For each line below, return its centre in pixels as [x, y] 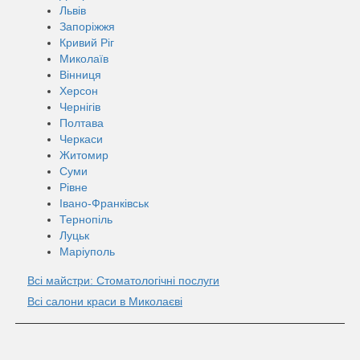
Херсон [79, 90]
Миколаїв [84, 58]
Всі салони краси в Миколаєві [105, 301]
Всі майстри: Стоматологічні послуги [123, 280]
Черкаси [81, 139]
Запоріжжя [87, 26]
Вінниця [80, 74]
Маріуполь [87, 251]
